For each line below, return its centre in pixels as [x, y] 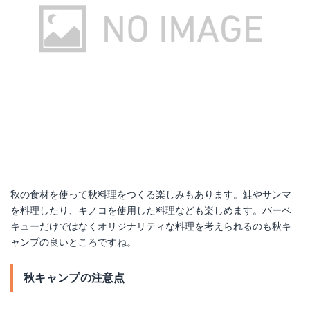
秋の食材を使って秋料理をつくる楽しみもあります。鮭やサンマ [151, 194]
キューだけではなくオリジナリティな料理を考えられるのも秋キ [151, 226]
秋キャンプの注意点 [74, 278]
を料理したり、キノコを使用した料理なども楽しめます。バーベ [151, 210]
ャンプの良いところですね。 [73, 242]
